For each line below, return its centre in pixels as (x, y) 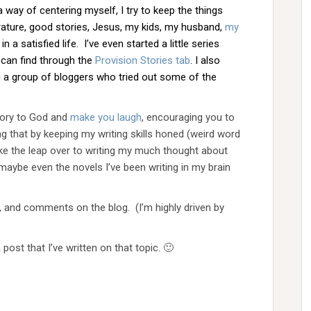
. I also (205, 60)
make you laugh (106, 117)
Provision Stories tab (143, 60)
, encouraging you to (188, 117)
